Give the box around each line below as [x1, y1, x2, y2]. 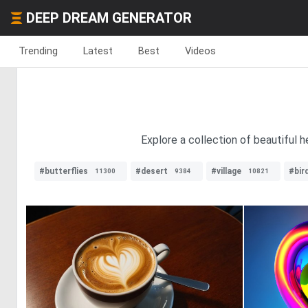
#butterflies [39, 166, 88, 176]
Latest [83, 45, 113, 57]
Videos [185, 45, 216, 57]
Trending [19, 45, 58, 57]
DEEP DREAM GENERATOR [26, 10, 192, 26]
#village [211, 166, 241, 176]
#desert [135, 166, 168, 176]
